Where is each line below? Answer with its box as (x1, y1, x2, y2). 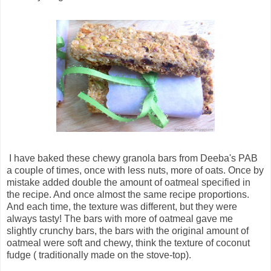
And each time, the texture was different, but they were (7, 201, 237, 212)
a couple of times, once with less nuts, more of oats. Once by (7, 165, 264, 176)
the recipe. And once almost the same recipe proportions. (7, 189, 249, 200)
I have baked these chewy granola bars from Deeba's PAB (7, 153, 258, 164)
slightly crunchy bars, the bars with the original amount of (7, 226, 249, 237)
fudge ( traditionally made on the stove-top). (7, 250, 191, 261)
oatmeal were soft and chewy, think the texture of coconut (7, 238, 250, 249)
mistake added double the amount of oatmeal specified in (7, 177, 250, 188)
